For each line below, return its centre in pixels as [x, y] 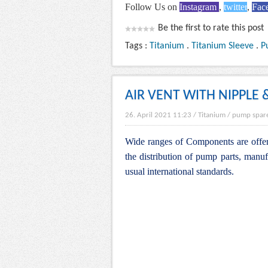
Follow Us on [152, 7]
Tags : [137, 46]
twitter [235, 7]
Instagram [199, 7]
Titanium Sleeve [223, 46]
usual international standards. [179, 172]
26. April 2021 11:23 [158, 115]
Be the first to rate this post [211, 28]
